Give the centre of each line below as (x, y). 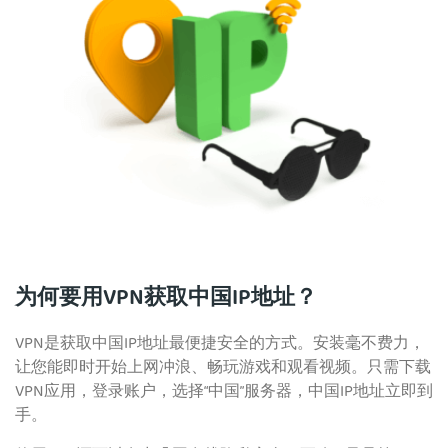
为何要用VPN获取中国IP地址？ (166, 300)
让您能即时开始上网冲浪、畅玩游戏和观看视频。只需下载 (223, 369)
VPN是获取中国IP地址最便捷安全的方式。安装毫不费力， (220, 345)
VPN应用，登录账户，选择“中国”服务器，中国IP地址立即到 (224, 393)
